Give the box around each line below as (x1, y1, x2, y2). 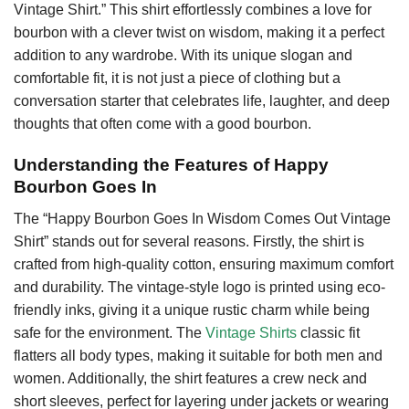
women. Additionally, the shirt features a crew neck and (14, 370, 367, 386)
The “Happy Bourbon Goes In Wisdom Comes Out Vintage (14, 210, 391, 226)
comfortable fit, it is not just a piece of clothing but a (14, 70, 341, 87)
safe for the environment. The (14, 324, 205, 341)
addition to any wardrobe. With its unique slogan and (14, 47, 352, 64)
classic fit (297, 324, 360, 341)
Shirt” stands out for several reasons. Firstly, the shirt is (14, 233, 364, 249)
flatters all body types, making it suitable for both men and (14, 347, 383, 363)
